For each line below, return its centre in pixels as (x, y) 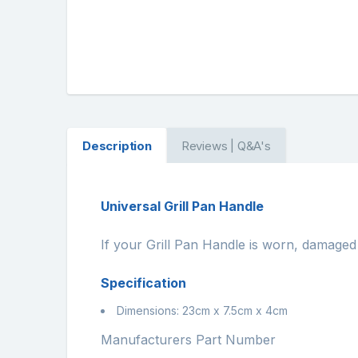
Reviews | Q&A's (226, 146)
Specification (143, 283)
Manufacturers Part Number (188, 339)
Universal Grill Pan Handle (182, 207)
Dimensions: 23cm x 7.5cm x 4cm (205, 310)
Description (117, 146)
